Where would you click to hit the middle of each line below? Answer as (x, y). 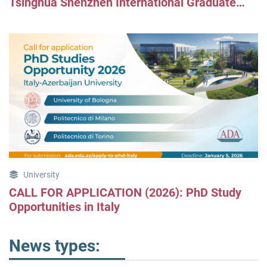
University (41, 175)
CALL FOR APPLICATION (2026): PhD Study (125, 193)
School (27, 17)
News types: (55, 246)
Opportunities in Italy (64, 207)
